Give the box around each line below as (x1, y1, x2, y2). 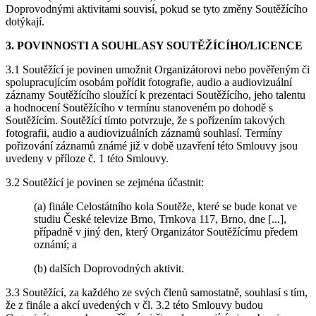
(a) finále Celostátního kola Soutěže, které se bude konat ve (34, 200, 297, 212)
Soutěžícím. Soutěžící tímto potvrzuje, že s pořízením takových (6, 114, 285, 126)
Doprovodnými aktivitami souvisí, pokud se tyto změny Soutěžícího (6, 2, 308, 15)
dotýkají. (6, 15, 44, 28)
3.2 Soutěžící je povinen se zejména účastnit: (6, 176, 204, 188)
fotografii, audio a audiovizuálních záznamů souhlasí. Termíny (6, 126, 282, 139)
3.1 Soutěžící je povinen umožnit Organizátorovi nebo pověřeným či (6, 63, 310, 75)
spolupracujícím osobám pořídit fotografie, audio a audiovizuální (6, 75, 292, 88)
